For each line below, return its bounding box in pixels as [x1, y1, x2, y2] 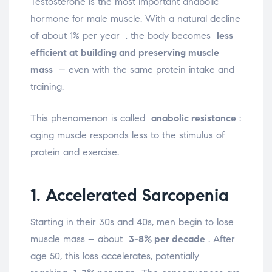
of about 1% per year [30, 30, 126, 42]
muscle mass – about [30, 233, 129, 245]
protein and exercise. [30, 146, 119, 158]
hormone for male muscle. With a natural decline [30, 13, 240, 25]
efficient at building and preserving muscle [30, 47, 219, 59]
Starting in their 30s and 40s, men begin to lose [30, 216, 234, 228]
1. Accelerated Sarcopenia [30, 185, 229, 206]
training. [30, 81, 64, 93]
